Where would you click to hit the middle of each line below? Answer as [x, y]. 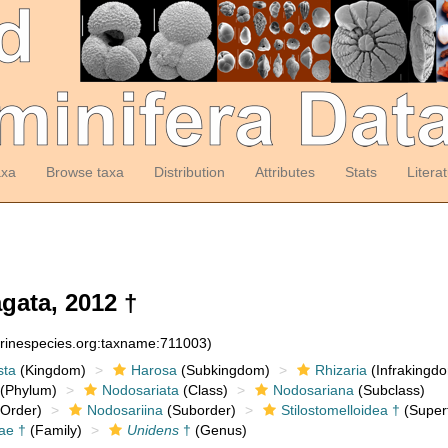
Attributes [284, 172]
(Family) [53, 430]
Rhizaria [340, 370]
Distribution [189, 172]
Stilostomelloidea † [340, 410]
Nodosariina [124, 410]
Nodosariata [140, 390]
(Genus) [218, 430]
